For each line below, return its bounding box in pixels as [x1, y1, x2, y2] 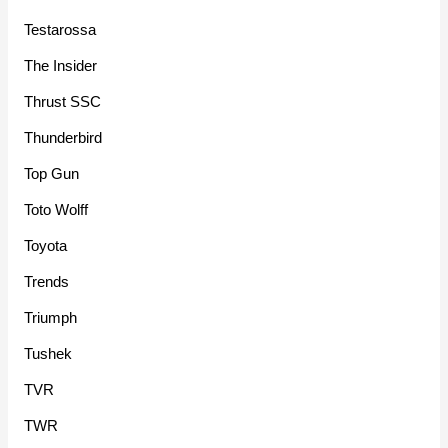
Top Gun [24, 164, 80, 182]
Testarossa [24, 20, 97, 38]
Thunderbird [24, 128, 103, 146]
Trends [24, 272, 70, 290]
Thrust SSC [24, 92, 102, 110]
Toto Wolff [24, 200, 89, 218]
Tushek [24, 344, 73, 362]
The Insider [24, 56, 98, 74]
